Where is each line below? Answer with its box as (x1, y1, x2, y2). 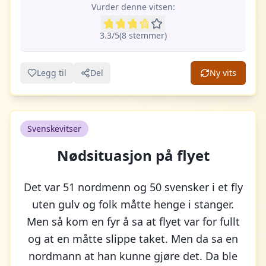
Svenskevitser (27, 123, 81, 134)
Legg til (37, 67, 66, 78)
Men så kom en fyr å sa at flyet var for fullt (26, 214, 240, 229)
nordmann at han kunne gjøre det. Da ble (28, 249, 237, 263)
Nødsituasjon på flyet (56, 145, 210, 165)
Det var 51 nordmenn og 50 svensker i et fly (23, 180, 243, 194)
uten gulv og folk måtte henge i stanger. (32, 197, 234, 211)
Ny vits (210, 67, 236, 78)
